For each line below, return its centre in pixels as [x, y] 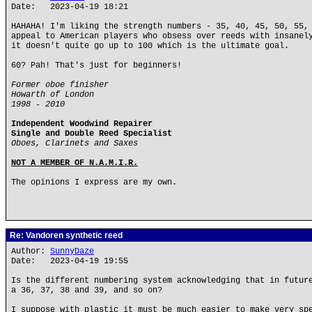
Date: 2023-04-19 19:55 [70, 261]
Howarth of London [53, 95]
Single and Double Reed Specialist [92, 134]
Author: [31, 251]
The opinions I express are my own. [94, 182]
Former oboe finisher [60, 85]
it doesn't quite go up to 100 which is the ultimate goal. [150, 46]
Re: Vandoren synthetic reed [65, 235]
